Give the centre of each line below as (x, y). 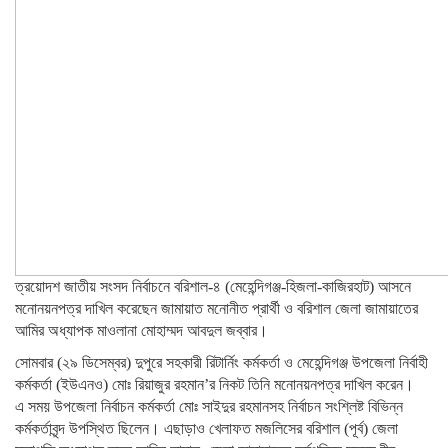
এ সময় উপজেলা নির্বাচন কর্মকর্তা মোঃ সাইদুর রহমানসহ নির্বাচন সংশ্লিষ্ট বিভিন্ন (209, 406)
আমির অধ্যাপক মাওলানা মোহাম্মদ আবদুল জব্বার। (141, 330)
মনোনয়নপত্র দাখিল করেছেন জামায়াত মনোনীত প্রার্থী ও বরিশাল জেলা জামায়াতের (216, 308)
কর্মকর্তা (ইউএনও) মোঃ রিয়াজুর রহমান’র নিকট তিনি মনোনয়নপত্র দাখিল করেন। (214, 384)
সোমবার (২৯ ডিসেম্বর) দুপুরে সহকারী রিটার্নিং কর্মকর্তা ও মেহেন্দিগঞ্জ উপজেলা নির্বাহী (221, 362)
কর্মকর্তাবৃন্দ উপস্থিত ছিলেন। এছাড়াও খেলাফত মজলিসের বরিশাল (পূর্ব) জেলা (206, 428)
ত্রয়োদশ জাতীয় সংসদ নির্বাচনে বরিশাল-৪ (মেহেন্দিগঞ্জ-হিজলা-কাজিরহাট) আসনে (213, 286)
